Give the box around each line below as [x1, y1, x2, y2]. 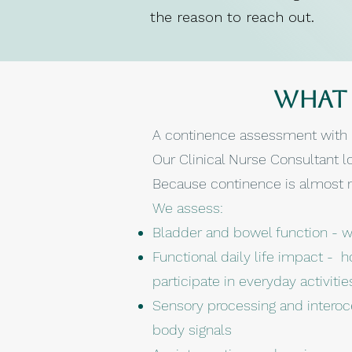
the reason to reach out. [150, 9, 314, 25]
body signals [152, 321, 232, 338]
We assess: [152, 200, 223, 216]
